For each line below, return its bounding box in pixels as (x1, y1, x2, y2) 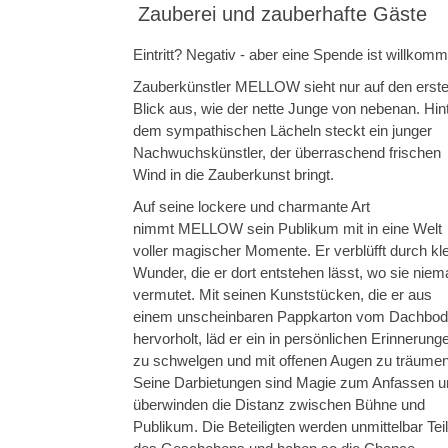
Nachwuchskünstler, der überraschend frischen (133, 144, 441, 162)
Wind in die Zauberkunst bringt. (133, 166, 334, 184)
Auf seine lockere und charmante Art (133, 198, 370, 216)
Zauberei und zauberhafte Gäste (138, 3, 427, 26)
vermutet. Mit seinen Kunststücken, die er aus (133, 286, 432, 304)
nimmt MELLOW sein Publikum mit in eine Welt (133, 220, 442, 238)
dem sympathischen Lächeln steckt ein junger (133, 122, 432, 140)
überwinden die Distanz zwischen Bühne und (133, 396, 425, 414)
